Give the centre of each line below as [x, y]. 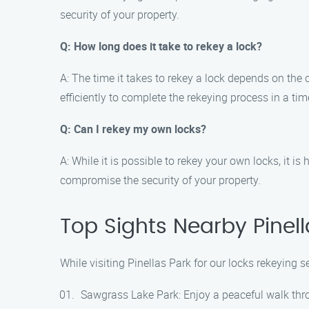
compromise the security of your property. [160, 180]
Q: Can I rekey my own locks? [133, 129]
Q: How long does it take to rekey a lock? [161, 46]
